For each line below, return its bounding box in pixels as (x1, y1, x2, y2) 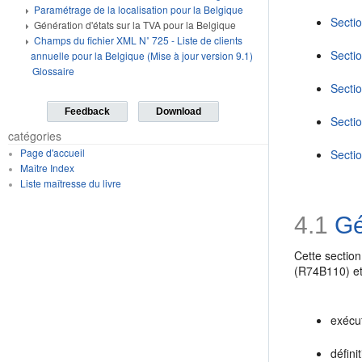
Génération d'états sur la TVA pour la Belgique (34, 18, 236, 32)
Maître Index (19, 161, 74, 175)
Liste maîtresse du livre (19, 176, 121, 190)
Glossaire (32, 64, 74, 78)
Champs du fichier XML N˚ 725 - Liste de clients (34, 33, 242, 47)
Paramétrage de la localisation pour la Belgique (34, 2, 243, 16)
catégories (8, 128, 61, 144)
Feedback (65, 106, 111, 117)
